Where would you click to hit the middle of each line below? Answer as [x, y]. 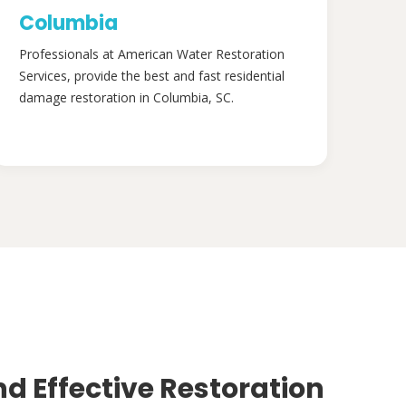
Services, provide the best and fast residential [152, 76]
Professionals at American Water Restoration [152, 54]
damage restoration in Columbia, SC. [126, 97]
